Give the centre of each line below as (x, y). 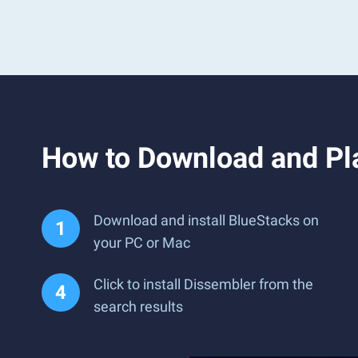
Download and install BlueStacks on (206, 220)
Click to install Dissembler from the (203, 284)
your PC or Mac (142, 243)
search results (138, 306)
